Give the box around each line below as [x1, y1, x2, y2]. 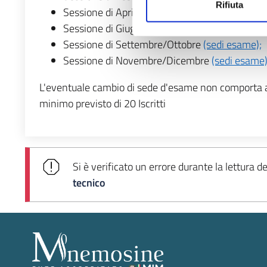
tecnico [73, 175, 105, 191]
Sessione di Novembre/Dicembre [63, 52, 212, 69]
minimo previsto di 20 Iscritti [39, 95, 166, 111]
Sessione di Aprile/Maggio [63, 4, 181, 20]
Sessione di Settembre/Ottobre [63, 36, 203, 52]
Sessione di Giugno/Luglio [63, 20, 179, 36]
